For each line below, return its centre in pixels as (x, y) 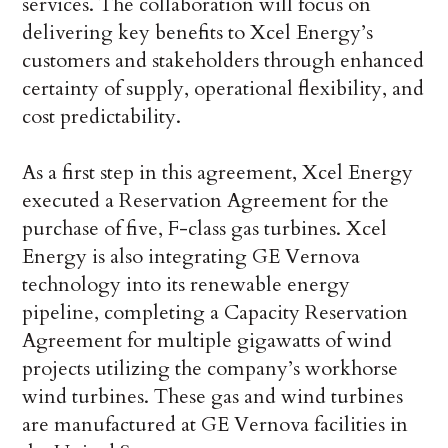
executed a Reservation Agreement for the (206, 200)
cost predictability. (102, 116)
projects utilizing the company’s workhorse (210, 368)
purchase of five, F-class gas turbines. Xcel (205, 228)
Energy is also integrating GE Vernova (191, 256)
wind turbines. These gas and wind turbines (213, 396)
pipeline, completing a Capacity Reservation (215, 312)
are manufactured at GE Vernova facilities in (215, 424)
